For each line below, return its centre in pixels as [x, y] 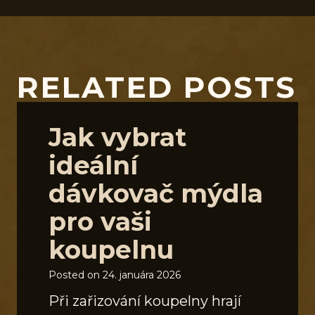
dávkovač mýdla [156, 193]
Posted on [76, 275]
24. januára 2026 [142, 275]
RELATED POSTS [157, 87]
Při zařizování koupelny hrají [145, 301]
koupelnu [111, 249]
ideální [93, 165]
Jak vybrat [117, 137]
